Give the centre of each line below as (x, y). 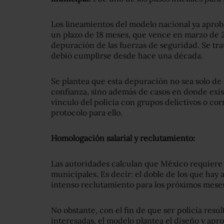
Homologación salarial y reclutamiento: (123, 138)
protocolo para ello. (87, 113)
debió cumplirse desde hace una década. (127, 56)
